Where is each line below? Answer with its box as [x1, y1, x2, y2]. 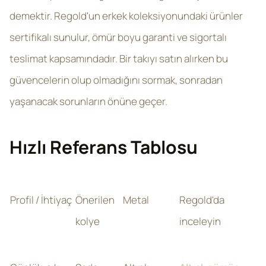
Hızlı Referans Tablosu [9, 135, 198, 159]
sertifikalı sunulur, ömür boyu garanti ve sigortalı [9, 30, 227, 44]
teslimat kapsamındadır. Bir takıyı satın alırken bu [9, 52, 228, 65]
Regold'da [179, 193, 224, 207]
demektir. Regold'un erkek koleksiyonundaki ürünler [9, 9, 243, 23]
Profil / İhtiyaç [10, 193, 72, 207]
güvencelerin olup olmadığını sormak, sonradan [9, 73, 223, 87]
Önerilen [75, 193, 115, 207]
